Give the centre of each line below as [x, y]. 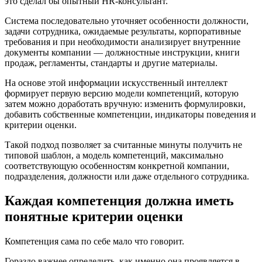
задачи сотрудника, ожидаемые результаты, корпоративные [123, 31]
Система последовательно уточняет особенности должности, [127, 20]
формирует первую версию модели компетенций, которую [122, 93]
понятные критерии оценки [94, 217]
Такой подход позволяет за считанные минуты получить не [123, 144]
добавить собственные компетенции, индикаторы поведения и [130, 114]
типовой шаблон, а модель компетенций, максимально [114, 155]
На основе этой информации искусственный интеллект [116, 82]
